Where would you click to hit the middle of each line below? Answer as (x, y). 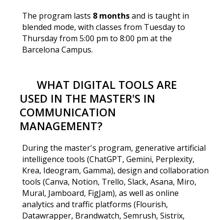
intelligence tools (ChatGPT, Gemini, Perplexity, (108, 159)
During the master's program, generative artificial (114, 148)
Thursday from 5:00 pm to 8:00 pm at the (97, 38)
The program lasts (57, 15)
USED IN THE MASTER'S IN (87, 98)
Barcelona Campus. (57, 49)
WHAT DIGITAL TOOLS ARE (107, 84)
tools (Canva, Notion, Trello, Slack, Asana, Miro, (109, 181)
